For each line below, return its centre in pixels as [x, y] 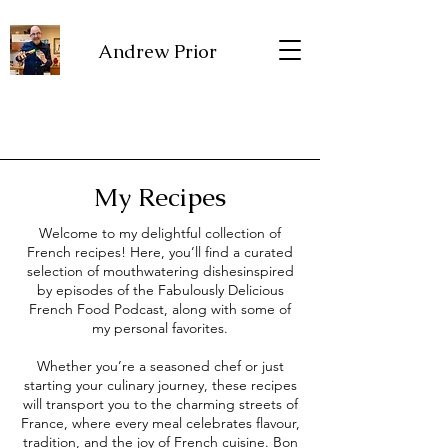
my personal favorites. [160, 328]
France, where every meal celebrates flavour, [160, 423]
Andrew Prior [159, 51]
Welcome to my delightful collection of [160, 233]
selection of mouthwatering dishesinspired [160, 271]
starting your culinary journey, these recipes [160, 385]
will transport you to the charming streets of [160, 404]
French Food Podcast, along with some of [160, 309]
